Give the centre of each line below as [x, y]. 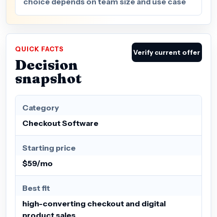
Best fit [36, 188]
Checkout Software [60, 123]
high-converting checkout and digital [94, 203]
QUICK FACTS [40, 49]
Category [41, 107]
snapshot [48, 78]
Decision [46, 64]
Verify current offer [167, 52]
